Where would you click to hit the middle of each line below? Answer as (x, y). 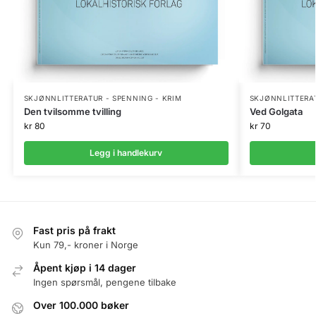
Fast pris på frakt (74, 230)
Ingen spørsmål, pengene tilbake (105, 282)
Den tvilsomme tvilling (72, 111)
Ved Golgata (276, 111)
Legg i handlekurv (126, 152)
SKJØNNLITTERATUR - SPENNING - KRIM (103, 98)
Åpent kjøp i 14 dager (85, 268)
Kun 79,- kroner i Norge (86, 245)
